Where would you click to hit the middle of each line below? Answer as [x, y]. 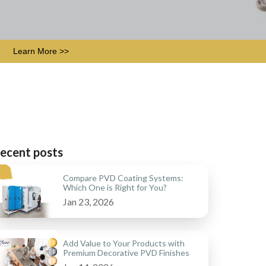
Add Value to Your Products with [124, 243]
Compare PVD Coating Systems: [123, 178]
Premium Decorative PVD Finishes [126, 253]
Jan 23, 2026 [88, 202]
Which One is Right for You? [115, 188]
